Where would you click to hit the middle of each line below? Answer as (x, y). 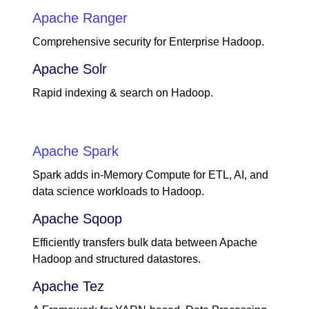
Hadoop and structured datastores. (117, 259)
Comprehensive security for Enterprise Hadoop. (148, 42)
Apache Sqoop (77, 218)
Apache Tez (70, 286)
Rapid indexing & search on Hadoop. (123, 93)
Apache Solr (70, 69)
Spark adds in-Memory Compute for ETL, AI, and (150, 175)
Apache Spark (76, 151)
